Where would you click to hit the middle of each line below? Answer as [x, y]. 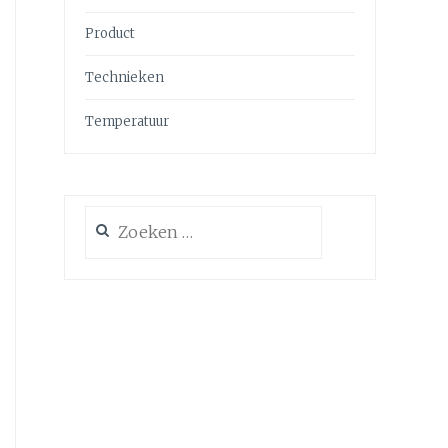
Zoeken [109, 216]
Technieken [124, 77]
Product [110, 33]
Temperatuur [127, 121]
